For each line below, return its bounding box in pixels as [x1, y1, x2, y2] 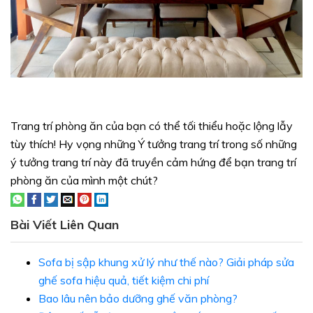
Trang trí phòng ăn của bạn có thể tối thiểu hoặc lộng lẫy [10, 119, 293, 133]
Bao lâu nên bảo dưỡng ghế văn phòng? [38, 291, 238, 306]
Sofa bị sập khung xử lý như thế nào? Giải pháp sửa [38, 255, 294, 270]
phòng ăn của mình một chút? [10, 173, 158, 188]
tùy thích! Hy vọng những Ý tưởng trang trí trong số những [10, 137, 297, 152]
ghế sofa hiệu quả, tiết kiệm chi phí [38, 273, 209, 288]
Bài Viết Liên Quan [10, 217, 119, 233]
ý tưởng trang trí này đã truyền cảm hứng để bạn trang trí [10, 155, 296, 170]
